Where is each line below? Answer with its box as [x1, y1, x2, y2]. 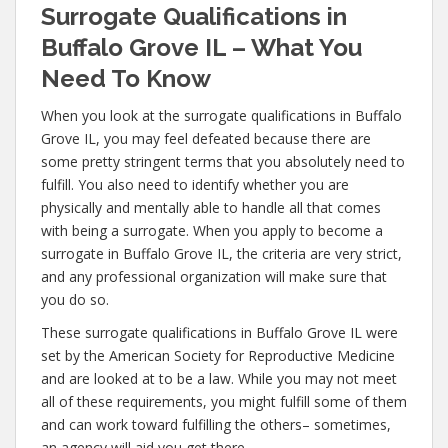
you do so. [41, 290, 109, 309]
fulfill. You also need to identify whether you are [41, 175, 349, 194]
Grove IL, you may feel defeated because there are [41, 129, 371, 148]
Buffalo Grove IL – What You [41, 33, 362, 62]
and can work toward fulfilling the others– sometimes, [41, 415, 391, 434]
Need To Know [41, 64, 211, 93]
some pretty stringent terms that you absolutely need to [41, 152, 405, 171]
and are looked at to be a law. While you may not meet [41, 369, 397, 388]
